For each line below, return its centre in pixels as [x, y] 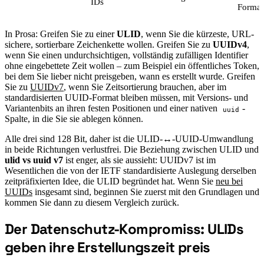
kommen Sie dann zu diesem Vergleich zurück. [92, 203]
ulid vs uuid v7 [34, 160]
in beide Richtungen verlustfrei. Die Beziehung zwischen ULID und [132, 150]
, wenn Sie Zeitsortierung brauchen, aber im [145, 87]
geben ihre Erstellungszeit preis [108, 247]
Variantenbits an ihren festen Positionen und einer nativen [112, 108]
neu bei [229, 181]
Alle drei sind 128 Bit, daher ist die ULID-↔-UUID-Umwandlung [129, 139]
